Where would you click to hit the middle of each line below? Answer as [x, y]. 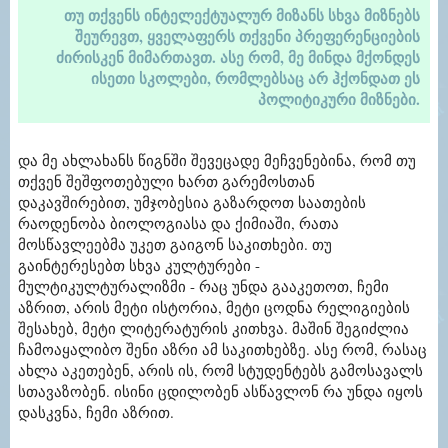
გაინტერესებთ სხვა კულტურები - [139, 265]
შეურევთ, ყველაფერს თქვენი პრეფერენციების [247, 36]
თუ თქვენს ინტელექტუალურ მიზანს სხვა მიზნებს [242, 15]
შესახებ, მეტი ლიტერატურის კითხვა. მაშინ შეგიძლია [213, 328]
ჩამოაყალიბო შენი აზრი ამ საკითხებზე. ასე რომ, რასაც [222, 349]
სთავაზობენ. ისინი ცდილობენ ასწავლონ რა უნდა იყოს [220, 391]
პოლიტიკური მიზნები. [339, 99]
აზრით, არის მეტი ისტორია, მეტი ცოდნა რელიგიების [214, 307]
